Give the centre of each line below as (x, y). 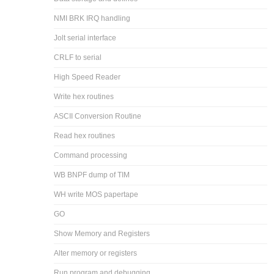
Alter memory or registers (96, 253)
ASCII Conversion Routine (98, 116)
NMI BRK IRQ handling (92, 18)
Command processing (91, 155)
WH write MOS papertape (96, 194)
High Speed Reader (87, 77)
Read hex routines (85, 135)
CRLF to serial (78, 57)
